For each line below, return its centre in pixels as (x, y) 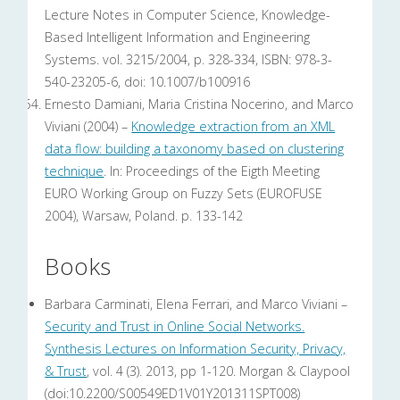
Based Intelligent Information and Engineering (178, 37)
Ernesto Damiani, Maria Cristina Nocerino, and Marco (200, 104)
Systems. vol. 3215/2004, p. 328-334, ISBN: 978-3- (189, 60)
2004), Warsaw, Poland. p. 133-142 (144, 216)
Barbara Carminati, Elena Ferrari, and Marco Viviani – (196, 304)
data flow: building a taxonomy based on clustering (195, 149)
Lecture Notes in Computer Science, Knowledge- (188, 15)
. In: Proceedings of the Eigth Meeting (212, 171)
